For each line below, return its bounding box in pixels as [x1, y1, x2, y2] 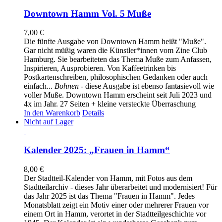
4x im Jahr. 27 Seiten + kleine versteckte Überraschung [24, 100, 196, 109]
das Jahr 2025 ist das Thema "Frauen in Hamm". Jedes [24, 191, 195, 200]
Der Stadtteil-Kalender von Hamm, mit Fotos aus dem [24, 173, 192, 182]
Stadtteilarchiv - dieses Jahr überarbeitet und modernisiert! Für [24, 182, 217, 191]
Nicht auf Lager [24, 117, 73, 126]
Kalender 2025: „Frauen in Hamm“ [24, 145, 170, 156]
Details [82, 109, 104, 117]
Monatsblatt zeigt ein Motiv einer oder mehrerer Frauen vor [24, 200, 209, 209]
